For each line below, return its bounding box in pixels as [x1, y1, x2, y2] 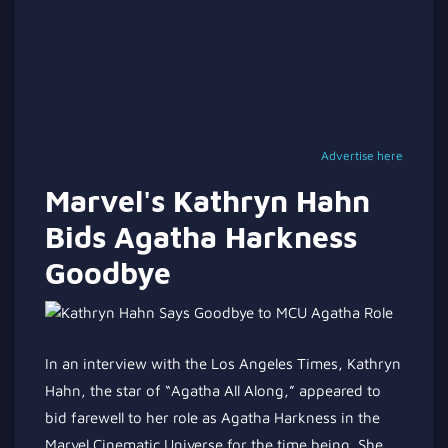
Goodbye [45, 255, 171, 290]
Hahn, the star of [45, 382, 161, 399]
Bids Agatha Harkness [45, 219, 357, 254]
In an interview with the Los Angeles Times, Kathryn [45, 355, 401, 372]
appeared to [299, 382, 381, 399]
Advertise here [321, 148, 403, 163]
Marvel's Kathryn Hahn [45, 183, 370, 218]
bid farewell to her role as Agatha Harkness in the [45, 409, 380, 426]
